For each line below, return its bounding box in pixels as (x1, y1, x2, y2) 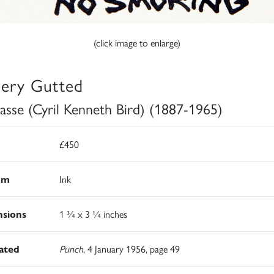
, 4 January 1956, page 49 (83, 241, 180, 256)
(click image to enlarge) (94, 35, 180, 50)
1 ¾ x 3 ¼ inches (59, 206, 127, 221)
